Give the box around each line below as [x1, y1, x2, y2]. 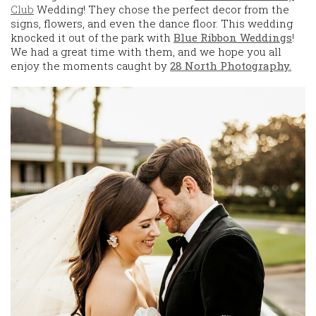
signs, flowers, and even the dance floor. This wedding [11, 16, 293, 30]
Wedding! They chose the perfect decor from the [34, 1, 289, 16]
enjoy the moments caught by [11, 58, 170, 73]
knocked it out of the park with [11, 30, 174, 44]
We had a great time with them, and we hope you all [11, 44, 281, 59]
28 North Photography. [170, 58, 291, 73]
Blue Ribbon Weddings [174, 30, 292, 44]
